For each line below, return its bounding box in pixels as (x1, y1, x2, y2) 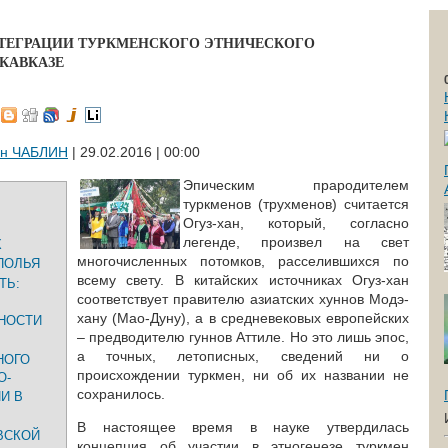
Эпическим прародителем (183, 177, 409, 193)
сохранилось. (77, 386, 165, 402)
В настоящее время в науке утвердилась (77, 419, 409, 435)
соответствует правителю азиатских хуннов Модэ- (77, 291, 409, 307)
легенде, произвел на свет (183, 234, 409, 250)
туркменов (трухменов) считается (183, 196, 409, 212)
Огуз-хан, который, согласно (183, 215, 409, 231)
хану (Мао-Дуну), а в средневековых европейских (77, 310, 409, 326)
